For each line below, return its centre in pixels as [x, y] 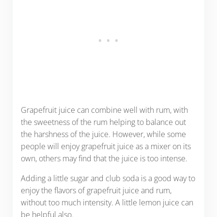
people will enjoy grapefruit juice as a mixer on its [106, 147]
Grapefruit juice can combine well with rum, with [104, 110]
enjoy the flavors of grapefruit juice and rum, [96, 191]
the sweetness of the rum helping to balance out [103, 122]
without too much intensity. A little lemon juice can [107, 203]
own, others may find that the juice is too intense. [104, 159]
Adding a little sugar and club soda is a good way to [108, 178]
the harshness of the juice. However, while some [103, 134]
